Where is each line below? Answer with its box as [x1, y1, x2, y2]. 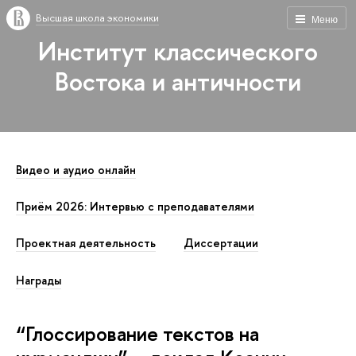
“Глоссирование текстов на [16, 319, 259, 347]
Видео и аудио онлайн [16, 162, 136, 178]
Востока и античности [55, 64, 301, 99]
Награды [16, 272, 61, 288]
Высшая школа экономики [36, 10, 159, 25]
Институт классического [38, 33, 318, 68]
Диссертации [184, 235, 259, 252]
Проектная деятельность [16, 235, 156, 252]
